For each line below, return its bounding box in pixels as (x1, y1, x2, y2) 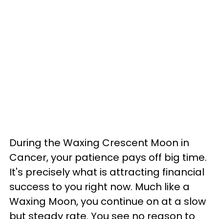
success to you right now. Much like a (9, 180, 190, 194)
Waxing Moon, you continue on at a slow (9, 195, 206, 208)
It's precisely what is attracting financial (9, 165, 204, 179)
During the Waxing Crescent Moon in (9, 136, 189, 150)
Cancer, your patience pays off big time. (9, 151, 207, 164)
